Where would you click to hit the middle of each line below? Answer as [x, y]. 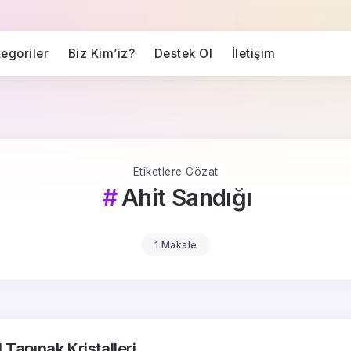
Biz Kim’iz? [101, 54]
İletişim [253, 54]
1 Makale [175, 245]
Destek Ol [183, 54]
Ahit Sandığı [186, 197]
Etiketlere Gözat [175, 172]
